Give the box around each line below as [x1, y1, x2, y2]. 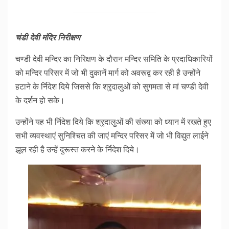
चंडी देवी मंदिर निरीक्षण [15, 33, 80, 43]
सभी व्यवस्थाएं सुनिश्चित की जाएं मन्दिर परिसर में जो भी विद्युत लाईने [15, 131, 209, 141]
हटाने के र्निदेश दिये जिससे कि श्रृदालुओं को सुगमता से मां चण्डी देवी [15, 82, 209, 92]
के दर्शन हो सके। [15, 96, 65, 106]
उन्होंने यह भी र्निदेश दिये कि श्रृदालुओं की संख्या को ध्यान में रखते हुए [15, 117, 211, 127]
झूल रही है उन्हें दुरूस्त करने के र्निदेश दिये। [15, 145, 140, 155]
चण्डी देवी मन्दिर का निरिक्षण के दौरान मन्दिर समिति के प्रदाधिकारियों [15, 54, 213, 64]
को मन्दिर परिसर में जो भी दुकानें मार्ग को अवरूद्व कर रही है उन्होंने [15, 68, 200, 78]
